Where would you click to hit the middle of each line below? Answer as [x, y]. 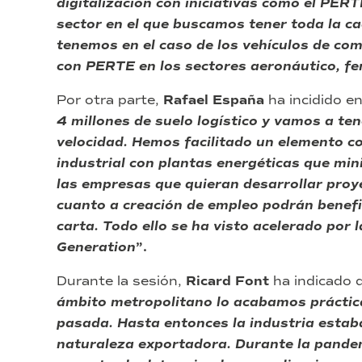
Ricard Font [227, 282]
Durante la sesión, [121, 281]
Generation [96, 248]
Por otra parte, [110, 100]
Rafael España [214, 101]
